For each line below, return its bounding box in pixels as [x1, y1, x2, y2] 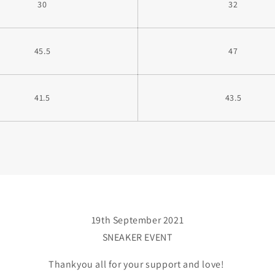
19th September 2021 [91, 214, 184, 227]
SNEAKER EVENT [102, 231, 173, 244]
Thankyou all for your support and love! [48, 258, 227, 271]
